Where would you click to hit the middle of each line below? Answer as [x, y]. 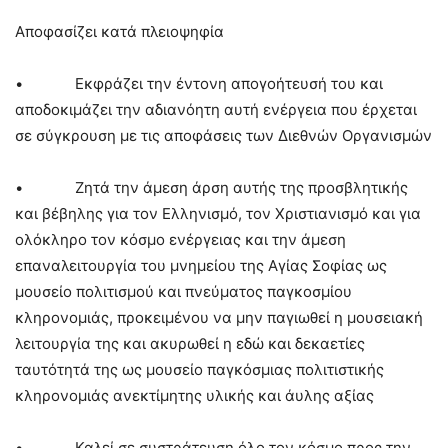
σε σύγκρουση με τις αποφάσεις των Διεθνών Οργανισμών [223, 136]
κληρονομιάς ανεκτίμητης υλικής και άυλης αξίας [194, 396]
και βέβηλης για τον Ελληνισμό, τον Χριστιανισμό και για [218, 214]
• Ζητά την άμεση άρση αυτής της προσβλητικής [211, 188]
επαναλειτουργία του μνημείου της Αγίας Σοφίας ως [201, 266]
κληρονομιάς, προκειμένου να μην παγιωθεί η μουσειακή [219, 318]
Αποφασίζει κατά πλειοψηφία [119, 32]
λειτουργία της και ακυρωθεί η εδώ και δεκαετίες [190, 344]
